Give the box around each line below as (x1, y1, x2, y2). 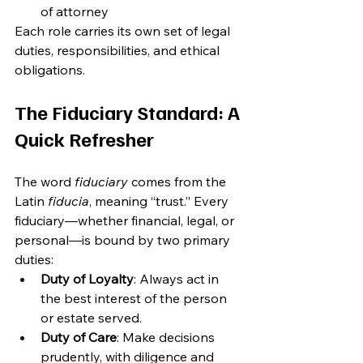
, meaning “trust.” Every (89, 193, 232, 209)
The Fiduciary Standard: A (15, 100, 244, 124)
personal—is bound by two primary (15, 232, 233, 248)
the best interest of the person (41, 290, 230, 306)
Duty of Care (41, 329, 117, 345)
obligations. (15, 62, 85, 78)
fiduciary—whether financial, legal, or (15, 212, 237, 228)
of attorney (41, 3, 109, 19)
